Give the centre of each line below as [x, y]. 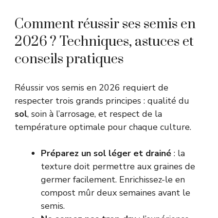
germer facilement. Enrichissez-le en [113, 179]
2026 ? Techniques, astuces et [104, 41]
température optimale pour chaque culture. [103, 127]
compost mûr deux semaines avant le [116, 192]
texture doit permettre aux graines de [118, 166]
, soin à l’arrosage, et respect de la [95, 114]
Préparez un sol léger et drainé [106, 153]
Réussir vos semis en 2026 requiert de [91, 87]
